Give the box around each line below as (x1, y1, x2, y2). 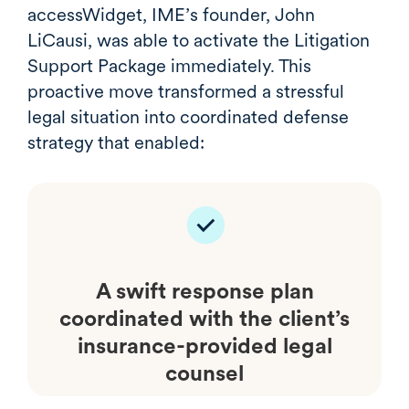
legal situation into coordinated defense (27, 105, 349, 128)
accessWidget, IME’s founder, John (27, 3, 315, 26)
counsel (165, 359, 244, 386)
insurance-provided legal (77, 331, 332, 359)
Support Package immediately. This (27, 54, 311, 77)
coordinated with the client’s (59, 304, 350, 331)
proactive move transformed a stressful (27, 79, 344, 102)
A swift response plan (95, 277, 314, 304)
